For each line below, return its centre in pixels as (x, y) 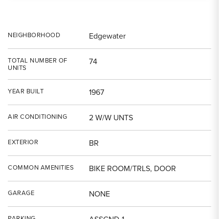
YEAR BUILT (26, 91)
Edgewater (107, 36)
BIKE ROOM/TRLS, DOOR (132, 168)
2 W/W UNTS (111, 118)
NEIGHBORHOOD (34, 35)
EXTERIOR (23, 142)
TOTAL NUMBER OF (38, 60)
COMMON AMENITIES (41, 167)
